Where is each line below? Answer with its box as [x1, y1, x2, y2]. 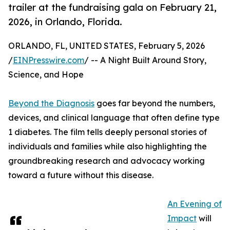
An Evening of [167, 199, 222, 209]
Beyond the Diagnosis [8, 98, 94, 109]
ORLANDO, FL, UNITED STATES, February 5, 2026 [8, 41, 205, 51]
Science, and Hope [8, 69, 84, 80]
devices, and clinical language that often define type [8, 112, 220, 123]
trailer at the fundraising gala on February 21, [8, 2, 217, 13]
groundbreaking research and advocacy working [8, 156, 205, 166]
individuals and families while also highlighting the [8, 141, 207, 152]
